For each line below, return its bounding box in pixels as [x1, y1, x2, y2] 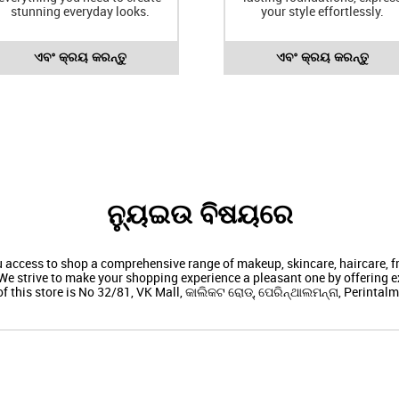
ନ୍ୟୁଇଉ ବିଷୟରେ [106, 199, 293, 229]
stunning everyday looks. [10, 3, 150, 20]
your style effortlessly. [260, 3, 384, 20]
